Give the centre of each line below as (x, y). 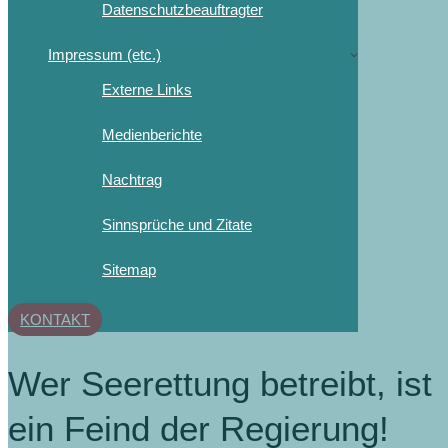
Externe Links (147, 89)
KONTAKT (55, 319)
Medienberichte (152, 134)
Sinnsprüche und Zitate (177, 224)
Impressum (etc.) (104, 54)
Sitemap (129, 269)
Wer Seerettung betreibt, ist (220, 383)
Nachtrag (132, 179)
